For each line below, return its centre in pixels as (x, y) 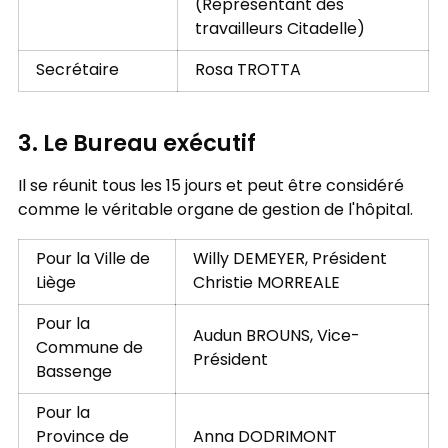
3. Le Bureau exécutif (136, 145)
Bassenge (73, 372)
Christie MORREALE (266, 283)
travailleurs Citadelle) (279, 30)
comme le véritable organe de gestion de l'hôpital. (215, 210)
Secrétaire (77, 71)
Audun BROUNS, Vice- (276, 336)
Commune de (89, 348)
